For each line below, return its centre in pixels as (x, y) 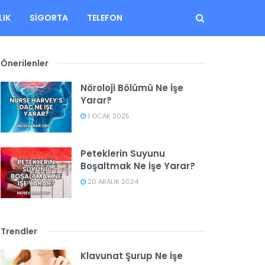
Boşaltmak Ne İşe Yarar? (138, 166)
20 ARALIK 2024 (112, 181)
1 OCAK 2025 (108, 116)
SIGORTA (49, 18)
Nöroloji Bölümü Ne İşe (132, 88)
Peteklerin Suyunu (123, 153)
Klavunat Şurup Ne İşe (132, 256)
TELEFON (104, 18)
